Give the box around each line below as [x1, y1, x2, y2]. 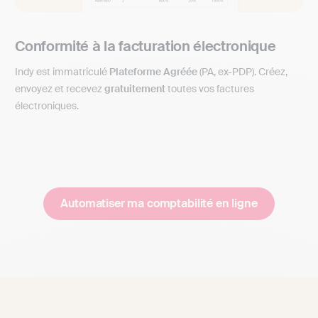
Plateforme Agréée [109, 65, 198, 79]
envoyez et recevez [15, 82, 105, 96]
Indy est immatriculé [15, 65, 110, 79]
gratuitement [104, 82, 166, 96]
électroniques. [15, 99, 79, 113]
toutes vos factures [165, 82, 255, 96]
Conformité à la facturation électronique [15, 37, 276, 56]
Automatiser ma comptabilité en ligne [60, 195, 258, 211]
